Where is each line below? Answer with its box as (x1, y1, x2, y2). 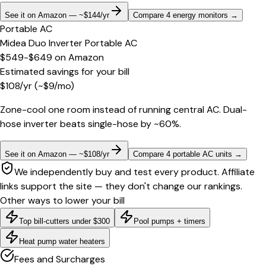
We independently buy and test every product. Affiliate (14, 166, 255, 179)
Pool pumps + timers (134, 217, 205, 226)
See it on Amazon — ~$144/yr (5, 11, 109, 20)
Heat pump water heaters (19, 237, 105, 246)
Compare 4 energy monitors (133, 11, 228, 20)
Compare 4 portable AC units (133, 150, 232, 159)
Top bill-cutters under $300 (19, 217, 110, 226)
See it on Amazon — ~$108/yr (5, 150, 109, 159)
